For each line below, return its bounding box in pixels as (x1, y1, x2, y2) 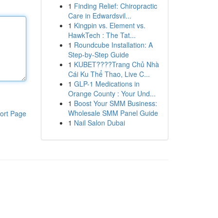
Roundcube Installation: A (73, 40, 153, 50)
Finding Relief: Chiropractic (73, 1, 157, 11)
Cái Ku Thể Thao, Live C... (68, 69, 150, 79)
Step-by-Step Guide (68, 50, 129, 59)
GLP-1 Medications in (73, 79, 140, 89)
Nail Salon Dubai (73, 118, 125, 127)
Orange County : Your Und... (68, 89, 156, 98)
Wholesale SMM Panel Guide (68, 108, 158, 118)
